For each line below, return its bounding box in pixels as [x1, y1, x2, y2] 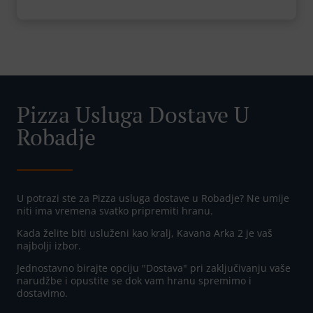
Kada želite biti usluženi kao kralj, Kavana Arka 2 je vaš [17, 226, 272, 240]
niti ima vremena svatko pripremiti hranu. [17, 204, 213, 218]
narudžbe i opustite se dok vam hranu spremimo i [17, 274, 252, 288]
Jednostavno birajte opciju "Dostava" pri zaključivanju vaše [17, 261, 291, 275]
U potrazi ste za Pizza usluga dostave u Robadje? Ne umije [17, 191, 289, 205]
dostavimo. [17, 286, 68, 300]
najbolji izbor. [17, 239, 81, 253]
